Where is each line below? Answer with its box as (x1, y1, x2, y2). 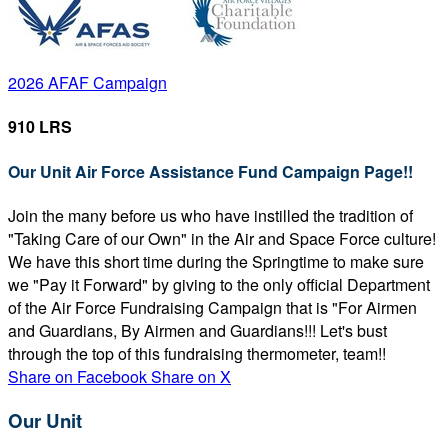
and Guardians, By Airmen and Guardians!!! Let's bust (8, 318, 387, 342)
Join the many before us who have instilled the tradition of (8, 203, 413, 227)
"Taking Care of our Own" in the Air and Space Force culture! (8, 226, 436, 250)
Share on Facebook (8, 364, 147, 388)
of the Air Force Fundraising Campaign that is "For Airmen (8, 295, 417, 319)
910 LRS (8, 115, 72, 139)
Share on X (151, 364, 231, 388)
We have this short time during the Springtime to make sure (8, 249, 424, 273)
